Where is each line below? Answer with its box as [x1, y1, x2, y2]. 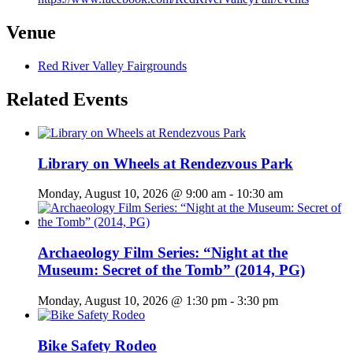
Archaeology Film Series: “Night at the [38, 244, 288, 262]
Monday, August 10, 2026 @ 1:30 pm [38, 293, 227, 307]
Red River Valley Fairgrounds [38, 59, 187, 73]
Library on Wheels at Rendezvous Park [38, 154, 293, 172]
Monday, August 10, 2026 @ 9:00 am [38, 187, 226, 201]
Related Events [6, 89, 128, 110]
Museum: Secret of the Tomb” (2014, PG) [38, 262, 305, 279]
